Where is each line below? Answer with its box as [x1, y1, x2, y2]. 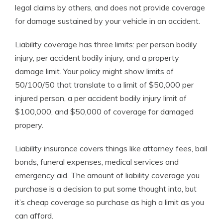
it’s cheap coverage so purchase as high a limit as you [15, 197, 204, 207]
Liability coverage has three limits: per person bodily [15, 39, 197, 49]
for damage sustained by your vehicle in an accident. [15, 16, 200, 26]
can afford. [15, 211, 53, 221]
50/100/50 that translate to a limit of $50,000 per [15, 80, 194, 90]
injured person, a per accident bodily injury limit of [15, 93, 187, 103]
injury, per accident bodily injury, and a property [15, 53, 179, 63]
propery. [15, 120, 43, 130]
